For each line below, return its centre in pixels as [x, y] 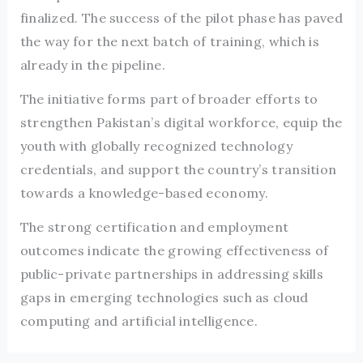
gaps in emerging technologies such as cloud [164, 297]
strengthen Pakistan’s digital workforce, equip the [181, 122]
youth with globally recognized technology [156, 145]
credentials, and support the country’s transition [178, 169]
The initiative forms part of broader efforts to [169, 98]
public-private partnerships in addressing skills [172, 273]
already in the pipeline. [92, 64]
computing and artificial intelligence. [139, 320]
